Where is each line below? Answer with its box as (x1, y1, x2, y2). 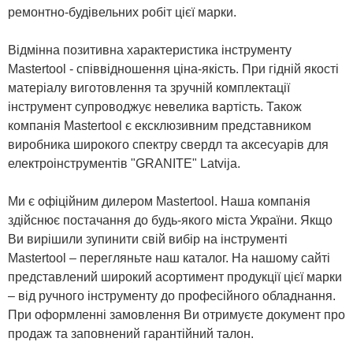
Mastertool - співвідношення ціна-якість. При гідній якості (8, 61, 339, 76)
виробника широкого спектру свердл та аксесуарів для (8, 137, 329, 151)
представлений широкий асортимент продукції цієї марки (8, 269, 342, 284)
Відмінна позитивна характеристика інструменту (8, 43, 292, 57)
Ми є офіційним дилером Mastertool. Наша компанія (8, 194, 310, 208)
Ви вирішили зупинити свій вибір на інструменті (8, 232, 288, 246)
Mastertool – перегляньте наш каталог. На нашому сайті (8, 251, 330, 265)
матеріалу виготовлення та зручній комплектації (8, 80, 290, 95)
